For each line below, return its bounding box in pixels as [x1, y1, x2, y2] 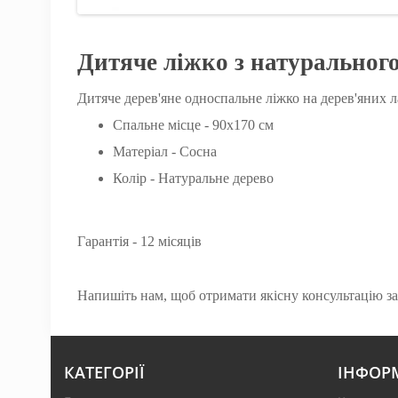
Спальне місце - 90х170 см [113, 117, 274, 132]
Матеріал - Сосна [113, 144, 217, 159]
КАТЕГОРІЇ [64, 362, 145, 383]
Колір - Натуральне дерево [113, 171, 274, 186]
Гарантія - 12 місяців [77, 234, 202, 249]
